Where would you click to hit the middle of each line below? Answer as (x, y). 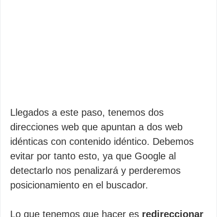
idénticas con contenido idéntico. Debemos (102, 141)
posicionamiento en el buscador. (79, 185)
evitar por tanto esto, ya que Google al (93, 156)
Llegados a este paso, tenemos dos (87, 112)
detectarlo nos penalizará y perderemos (95, 170)
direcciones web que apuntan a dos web (96, 127)
